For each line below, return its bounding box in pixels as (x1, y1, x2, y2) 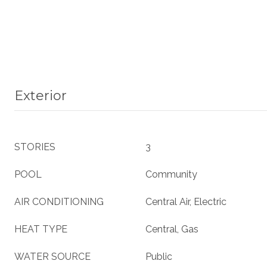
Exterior (14, 88, 67, 104)
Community (145, 169, 197, 180)
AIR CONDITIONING (14, 196, 104, 207)
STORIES (14, 141, 55, 153)
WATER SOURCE (14, 251, 91, 262)
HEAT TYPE (14, 223, 67, 235)
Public (145, 251, 172, 262)
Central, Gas (145, 223, 198, 235)
